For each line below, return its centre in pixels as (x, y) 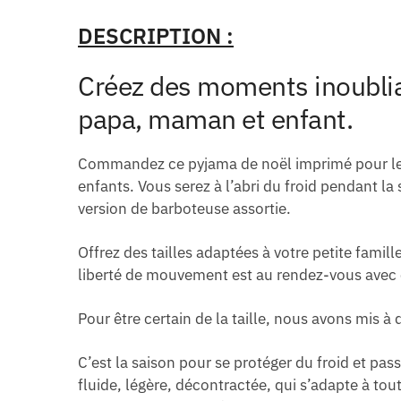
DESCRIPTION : (156, 35)
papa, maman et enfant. (216, 118)
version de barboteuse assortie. (185, 208)
